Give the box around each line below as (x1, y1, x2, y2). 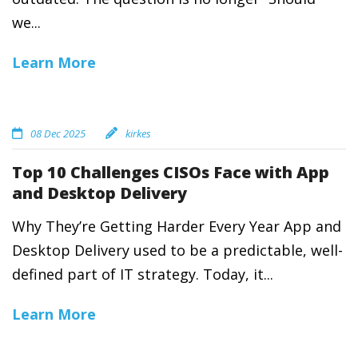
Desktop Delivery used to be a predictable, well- (12, 241, 343, 260)
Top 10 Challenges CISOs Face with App (12, 161, 329, 183)
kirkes (125, 126, 151, 141)
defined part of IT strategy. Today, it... (12, 265, 273, 284)
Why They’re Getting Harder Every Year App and (12, 217, 341, 236)
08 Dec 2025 (30, 126, 86, 141)
